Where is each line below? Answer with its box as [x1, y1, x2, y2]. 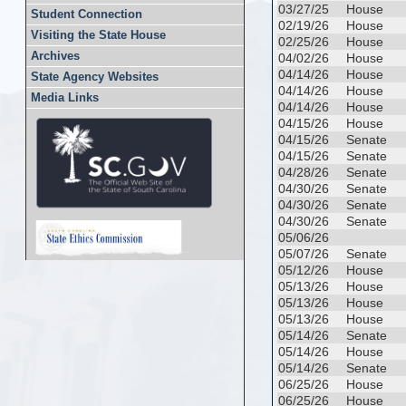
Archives [31, 50, 80, 63]
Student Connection [31, 8, 142, 21]
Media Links [31, 92, 99, 104]
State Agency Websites [31, 71, 159, 83]
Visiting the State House [31, 29, 166, 42]
